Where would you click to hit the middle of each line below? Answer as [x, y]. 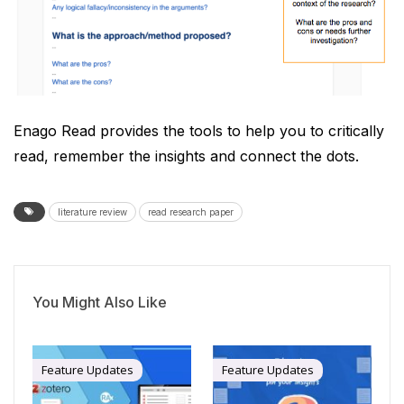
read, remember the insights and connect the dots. [186, 156]
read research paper [190, 211]
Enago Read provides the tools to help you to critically [199, 130]
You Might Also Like [100, 302]
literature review [92, 211]
